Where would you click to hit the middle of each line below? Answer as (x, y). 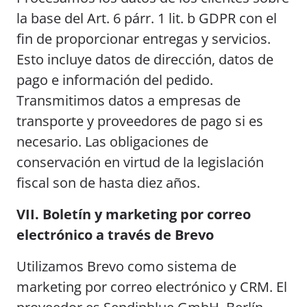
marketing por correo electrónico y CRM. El (152, 287)
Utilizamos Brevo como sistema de (126, 266)
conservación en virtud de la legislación (140, 162)
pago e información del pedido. (115, 80)
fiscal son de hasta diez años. (108, 183)
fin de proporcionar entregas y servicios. (144, 39)
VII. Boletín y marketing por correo (134, 214)
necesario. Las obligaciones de (112, 142)
